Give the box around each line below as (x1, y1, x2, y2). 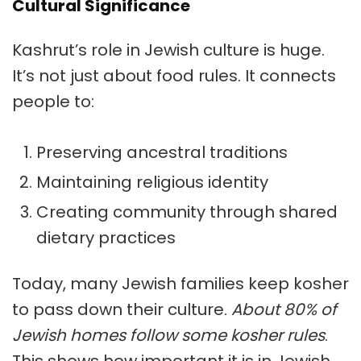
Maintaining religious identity (36, 171, 268, 194)
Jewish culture (144, 39, 259, 62)
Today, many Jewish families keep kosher (12, 272, 349, 296)
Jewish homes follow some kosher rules (12, 324, 325, 347)
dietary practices (36, 226, 176, 250)
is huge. (259, 39, 325, 62)
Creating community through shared (36, 201, 338, 224)
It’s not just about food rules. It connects (12, 64, 336, 88)
